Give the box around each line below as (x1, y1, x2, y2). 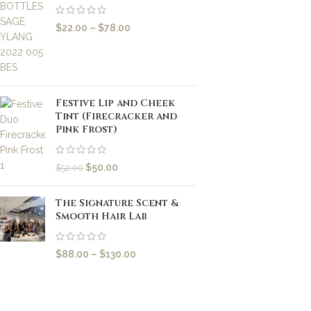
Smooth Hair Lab (56, 210, 147, 223)
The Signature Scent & (56, 196, 178, 210)
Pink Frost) (56, 123, 117, 136)
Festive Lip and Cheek (56, 96, 175, 110)
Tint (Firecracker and (56, 110, 177, 123)
